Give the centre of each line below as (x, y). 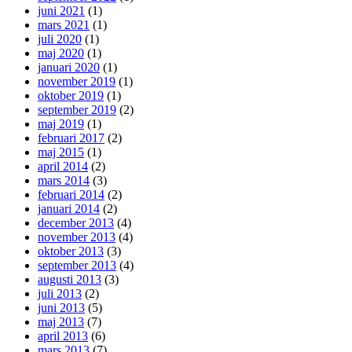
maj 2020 (61, 53)
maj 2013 (61, 322)
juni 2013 (61, 308)
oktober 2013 (71, 251)
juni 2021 (61, 11)
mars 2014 (64, 181)
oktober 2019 (71, 96)
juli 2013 (60, 294)
